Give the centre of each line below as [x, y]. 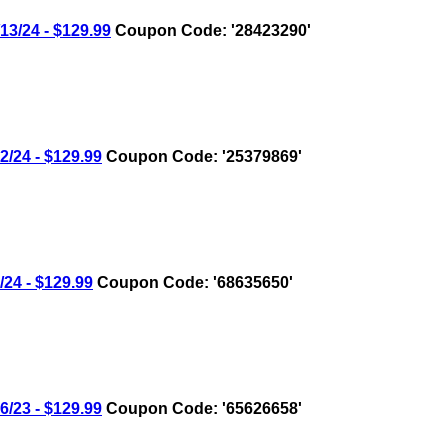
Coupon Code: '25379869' [202, 157]
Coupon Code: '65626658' [202, 409]
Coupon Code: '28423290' [211, 31]
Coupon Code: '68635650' [193, 283]
